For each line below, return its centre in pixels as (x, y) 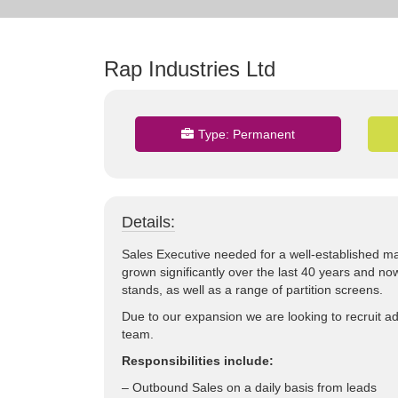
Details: (148, 222)
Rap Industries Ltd (190, 69)
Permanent (263, 134)
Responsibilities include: (198, 361)
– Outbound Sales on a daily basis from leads (249, 387)
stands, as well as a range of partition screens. (252, 290)
